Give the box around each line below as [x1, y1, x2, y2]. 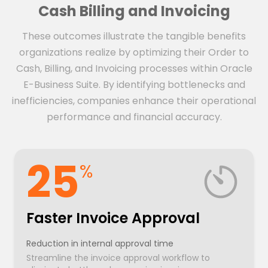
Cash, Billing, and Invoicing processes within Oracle [16, 62, 252, 76]
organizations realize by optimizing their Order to [19, 45, 249, 60]
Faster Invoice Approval [26, 208, 200, 229]
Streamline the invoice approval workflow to [26, 252, 210, 264]
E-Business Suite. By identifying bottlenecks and [23, 78, 245, 92]
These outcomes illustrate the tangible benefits [22, 29, 246, 44]
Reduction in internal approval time [26, 237, 173, 250]
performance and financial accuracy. [46, 110, 222, 124]
